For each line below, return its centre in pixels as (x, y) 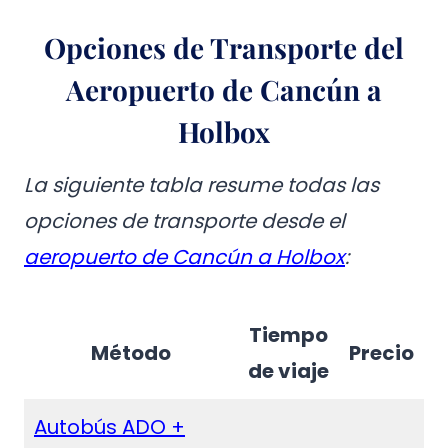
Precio (381, 353)
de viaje (288, 371)
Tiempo (288, 335)
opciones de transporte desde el (184, 221)
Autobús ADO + (109, 427)
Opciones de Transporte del (224, 47)
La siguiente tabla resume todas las (201, 185)
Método (130, 353)
